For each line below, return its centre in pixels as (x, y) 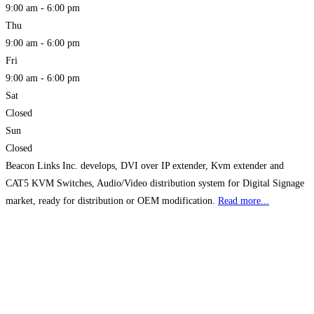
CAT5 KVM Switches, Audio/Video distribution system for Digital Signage (155, 183)
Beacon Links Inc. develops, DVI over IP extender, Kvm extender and (145, 165)
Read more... (244, 200)
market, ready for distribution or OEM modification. (112, 200)
